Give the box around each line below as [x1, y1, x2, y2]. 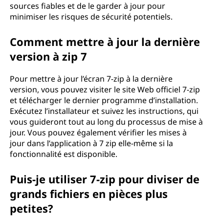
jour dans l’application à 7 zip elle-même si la [10, 138, 173, 149]
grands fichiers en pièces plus [10, 186, 168, 201]
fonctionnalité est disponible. [10, 149, 117, 159]
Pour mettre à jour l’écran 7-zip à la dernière [10, 73, 173, 84]
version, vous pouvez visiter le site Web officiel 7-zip [10, 84, 200, 95]
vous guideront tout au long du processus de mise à [10, 116, 203, 127]
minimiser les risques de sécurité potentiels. [10, 11, 173, 22]
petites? [10, 201, 53, 216]
